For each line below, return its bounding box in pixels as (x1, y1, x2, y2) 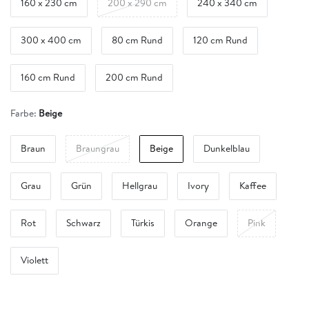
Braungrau (76, 141, 119, 156)
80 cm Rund (112, 33, 163, 48)
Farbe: (10, 106, 37, 120)
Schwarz (66, 216, 101, 230)
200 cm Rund (106, 70, 163, 85)
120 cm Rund (193, 33, 248, 48)
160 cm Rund (21, 70, 75, 85)
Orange (185, 216, 217, 230)
